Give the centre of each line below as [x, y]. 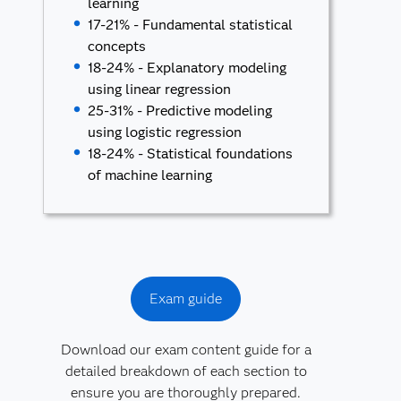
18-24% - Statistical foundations [191, 154]
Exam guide [186, 299]
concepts [117, 46]
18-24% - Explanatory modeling [188, 68]
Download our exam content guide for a [186, 350]
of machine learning [150, 175]
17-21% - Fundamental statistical [191, 25]
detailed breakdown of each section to [186, 371]
